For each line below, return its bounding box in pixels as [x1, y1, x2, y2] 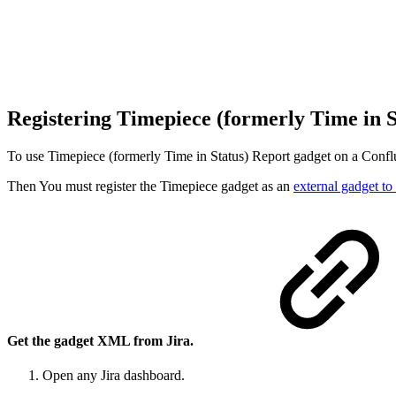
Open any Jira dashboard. [42, 368, 185, 384]
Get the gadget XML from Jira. [7, 333, 197, 349]
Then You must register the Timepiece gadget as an [7, 178, 293, 194]
